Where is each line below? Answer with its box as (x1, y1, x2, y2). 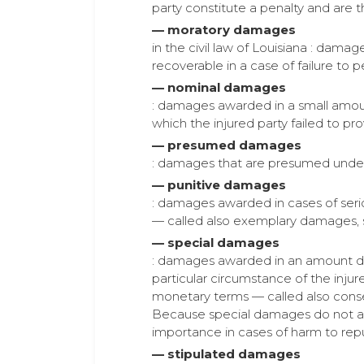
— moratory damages (152, 22, 296, 37)
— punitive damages (152, 177, 286, 193)
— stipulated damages (152, 346, 301, 362)
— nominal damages (152, 80, 286, 95)
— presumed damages (152, 137, 301, 153)
